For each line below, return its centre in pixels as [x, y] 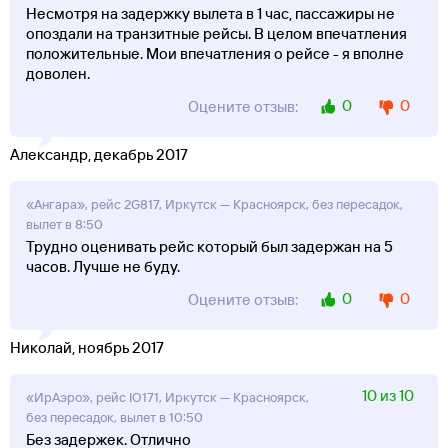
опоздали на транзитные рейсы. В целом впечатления [216, 34]
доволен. [58, 74]
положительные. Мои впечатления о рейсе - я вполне [215, 54]
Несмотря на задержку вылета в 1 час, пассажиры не [210, 14]
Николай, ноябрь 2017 [87, 348]
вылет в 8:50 [64, 224]
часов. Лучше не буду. [103, 267]
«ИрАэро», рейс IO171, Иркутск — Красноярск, [167, 397]
